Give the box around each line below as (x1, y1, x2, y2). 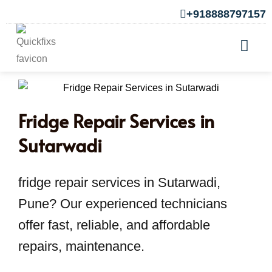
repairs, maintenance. (18, 238, 144, 254)
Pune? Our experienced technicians (18, 195, 227, 211)
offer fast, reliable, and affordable (18, 217, 210, 233)
